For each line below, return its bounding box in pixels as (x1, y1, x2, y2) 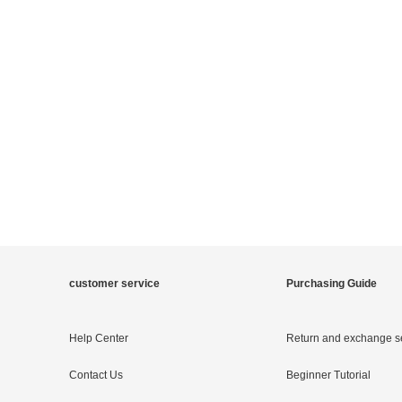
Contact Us (69, 369, 123, 381)
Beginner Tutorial (286, 369, 371, 381)
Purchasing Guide (286, 277, 377, 290)
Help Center (69, 332, 128, 345)
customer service (69, 277, 160, 290)
